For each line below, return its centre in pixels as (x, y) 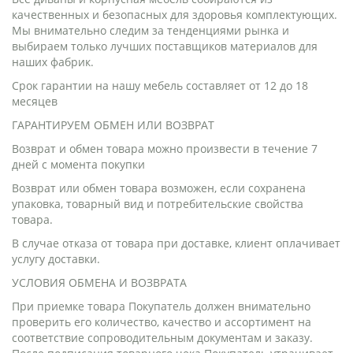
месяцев (35, 101)
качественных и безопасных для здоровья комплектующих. (175, 15)
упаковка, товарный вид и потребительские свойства (158, 204)
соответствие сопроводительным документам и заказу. (162, 338)
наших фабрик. (53, 62)
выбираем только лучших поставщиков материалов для (165, 46)
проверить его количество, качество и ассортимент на (162, 322)
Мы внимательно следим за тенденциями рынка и (150, 30)
